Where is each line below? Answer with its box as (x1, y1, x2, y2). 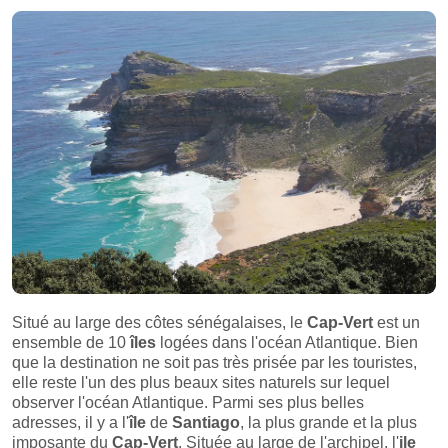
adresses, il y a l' (12, 413, 129, 431)
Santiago (172, 413, 240, 431)
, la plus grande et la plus (240, 413, 417, 431)
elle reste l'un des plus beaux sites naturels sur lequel (12, 373, 390, 391)
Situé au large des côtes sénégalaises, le (12, 313, 307, 331)
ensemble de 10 (12, 333, 130, 351)
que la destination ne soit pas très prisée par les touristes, (12, 353, 417, 371)
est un (373, 313, 420, 331)
